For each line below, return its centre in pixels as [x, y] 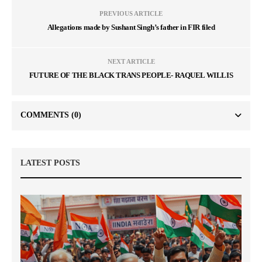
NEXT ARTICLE [131, 62]
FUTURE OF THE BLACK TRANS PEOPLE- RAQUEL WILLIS [131, 75]
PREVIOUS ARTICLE [131, 14]
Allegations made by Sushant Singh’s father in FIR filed [131, 27]
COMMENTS [46, 115]
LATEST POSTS [50, 163]
